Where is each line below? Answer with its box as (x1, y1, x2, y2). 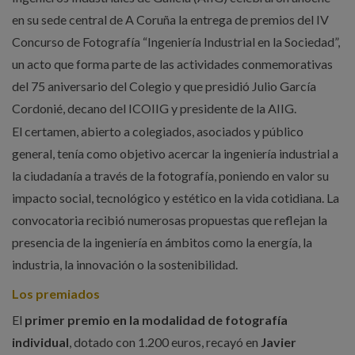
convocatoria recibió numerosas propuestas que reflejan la (11, 212, 327, 228)
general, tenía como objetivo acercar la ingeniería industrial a (11, 146, 338, 162)
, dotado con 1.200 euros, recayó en (68, 334, 261, 349)
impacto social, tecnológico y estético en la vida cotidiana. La (11, 190, 339, 206)
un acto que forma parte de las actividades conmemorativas (11, 55, 333, 71)
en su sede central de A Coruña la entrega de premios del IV (11, 11, 329, 27)
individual (11, 334, 69, 349)
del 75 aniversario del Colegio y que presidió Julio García (11, 78, 316, 94)
